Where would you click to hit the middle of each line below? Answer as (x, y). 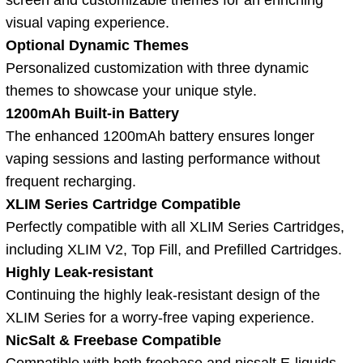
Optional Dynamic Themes (97, 45)
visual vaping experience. (88, 22)
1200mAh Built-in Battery (92, 113)
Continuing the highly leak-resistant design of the (163, 295)
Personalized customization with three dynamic (157, 68)
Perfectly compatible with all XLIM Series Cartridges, (175, 226)
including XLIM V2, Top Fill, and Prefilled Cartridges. (174, 249)
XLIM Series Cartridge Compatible (123, 204)
